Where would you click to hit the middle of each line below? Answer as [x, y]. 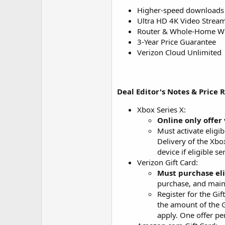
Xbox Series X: [161, 109]
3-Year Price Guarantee [177, 42]
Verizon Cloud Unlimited [179, 52]
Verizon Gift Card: [167, 162]
